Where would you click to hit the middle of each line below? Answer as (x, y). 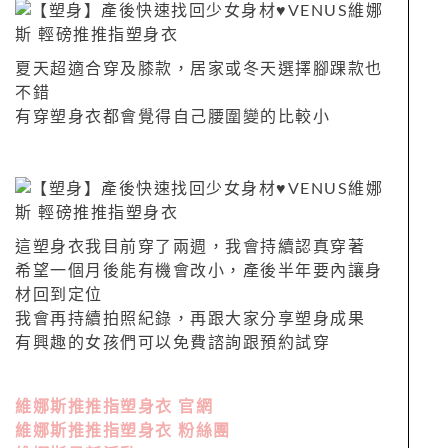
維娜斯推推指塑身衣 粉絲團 (123, 430)
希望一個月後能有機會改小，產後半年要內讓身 (199, 270)
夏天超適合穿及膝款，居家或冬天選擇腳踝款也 (199, 68)
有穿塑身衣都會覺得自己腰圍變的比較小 (172, 116)
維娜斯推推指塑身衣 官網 (114, 406)
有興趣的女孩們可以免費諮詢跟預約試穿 (172, 342)
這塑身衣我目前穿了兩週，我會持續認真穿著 (190, 246)
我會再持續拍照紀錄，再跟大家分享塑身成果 (190, 318)
